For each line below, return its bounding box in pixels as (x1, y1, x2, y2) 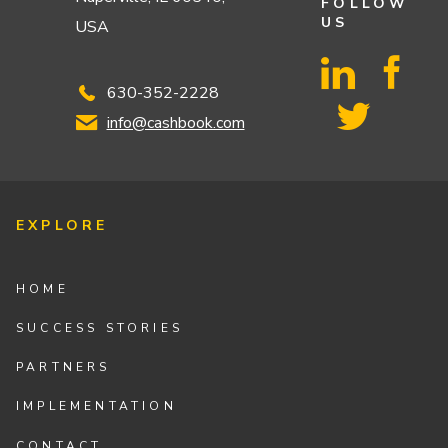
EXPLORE (16, 216, 109, 236)
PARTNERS (16, 359, 111, 376)
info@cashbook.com (106, 111, 245, 134)
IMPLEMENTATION (16, 398, 177, 415)
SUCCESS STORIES (16, 320, 184, 337)
